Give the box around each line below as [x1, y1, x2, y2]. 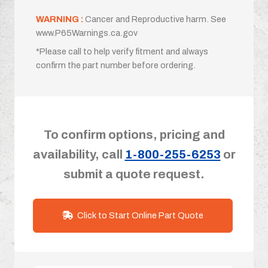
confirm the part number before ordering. [36, 60, 196, 70]
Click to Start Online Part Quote [77, 210, 203, 220]
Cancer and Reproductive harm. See [85, 14, 226, 24]
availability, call [32, 147, 125, 161]
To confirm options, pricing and [43, 127, 225, 141]
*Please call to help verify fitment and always [36, 46, 208, 56]
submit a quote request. [63, 167, 205, 181]
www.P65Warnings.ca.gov [36, 28, 138, 38]
